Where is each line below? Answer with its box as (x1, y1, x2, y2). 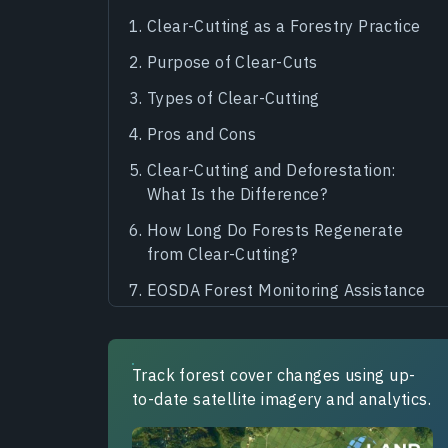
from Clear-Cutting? (147, 243, 298, 264)
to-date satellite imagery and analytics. (132, 388, 431, 409)
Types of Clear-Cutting (147, 87, 320, 108)
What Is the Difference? (147, 183, 328, 204)
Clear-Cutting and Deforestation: (147, 159, 396, 180)
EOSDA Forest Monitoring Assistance (147, 279, 426, 300)
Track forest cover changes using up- (132, 364, 416, 385)
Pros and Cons (147, 123, 257, 144)
